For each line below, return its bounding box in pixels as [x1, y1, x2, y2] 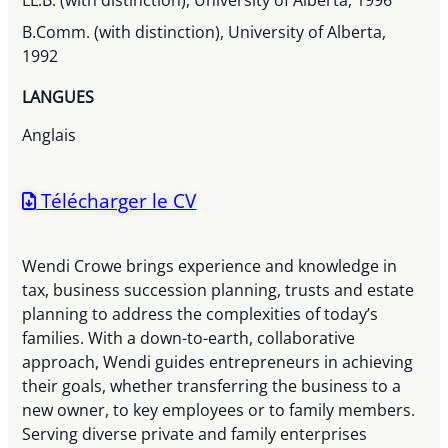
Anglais [22, 124, 77, 147]
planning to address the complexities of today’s [22, 303, 379, 326]
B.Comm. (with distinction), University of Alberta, [22, 21, 387, 44]
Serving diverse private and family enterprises [22, 423, 368, 446]
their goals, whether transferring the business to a [22, 375, 402, 398]
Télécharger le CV [36, 188, 197, 214]
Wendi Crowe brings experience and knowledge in [22, 255, 398, 278]
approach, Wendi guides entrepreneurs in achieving [22, 351, 414, 374]
